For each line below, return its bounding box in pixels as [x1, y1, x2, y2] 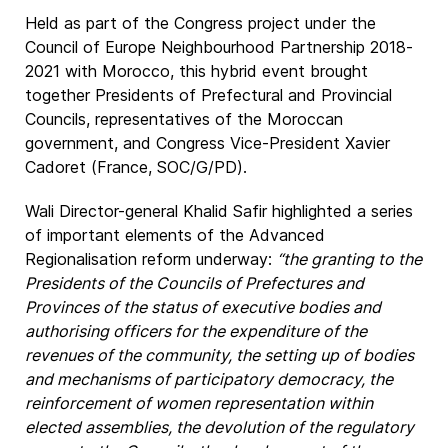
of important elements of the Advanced [25, 225, 325, 245]
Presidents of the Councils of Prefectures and [25, 273, 364, 293]
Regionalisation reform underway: [25, 249, 277, 269]
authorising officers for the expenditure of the [25, 321, 367, 341]
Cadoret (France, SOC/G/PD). [25, 157, 247, 177]
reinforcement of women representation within [25, 393, 373, 413]
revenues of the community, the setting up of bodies [25, 345, 414, 365]
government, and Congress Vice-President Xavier [25, 133, 390, 153]
